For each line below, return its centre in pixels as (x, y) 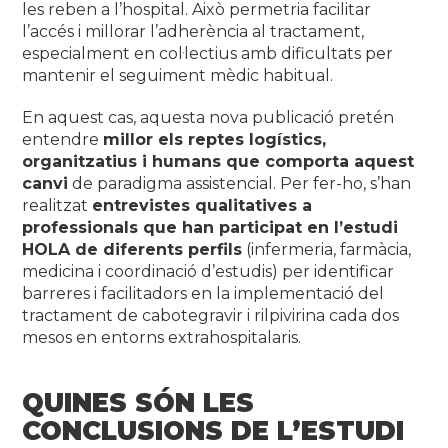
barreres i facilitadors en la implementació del (203, 293)
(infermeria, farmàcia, (327, 249)
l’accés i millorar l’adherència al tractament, (193, 31)
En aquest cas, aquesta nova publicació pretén (208, 117)
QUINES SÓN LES (138, 402)
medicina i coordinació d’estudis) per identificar (208, 271)
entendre (63, 139)
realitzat (57, 205)
